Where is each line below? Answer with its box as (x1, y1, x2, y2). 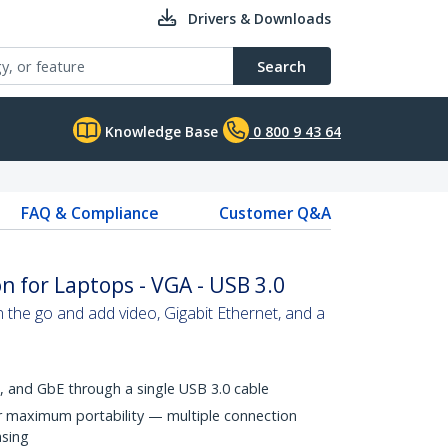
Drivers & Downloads (188, 9, 331, 28)
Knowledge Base (101, 122, 218, 141)
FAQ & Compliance (20, 202, 159, 224)
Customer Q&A (218, 202, 331, 224)
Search (257, 56, 306, 76)
